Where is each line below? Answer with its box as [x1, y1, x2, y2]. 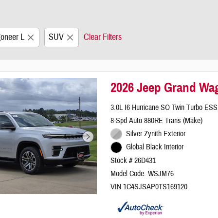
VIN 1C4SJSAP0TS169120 [110, 182, 188, 192]
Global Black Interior [126, 142, 183, 152]
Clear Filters [84, 32, 122, 43]
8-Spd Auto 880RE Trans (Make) [110, 115, 203, 126]
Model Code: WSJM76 [110, 169, 174, 179]
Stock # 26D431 [110, 156, 156, 166]
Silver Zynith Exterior [126, 128, 185, 139]
